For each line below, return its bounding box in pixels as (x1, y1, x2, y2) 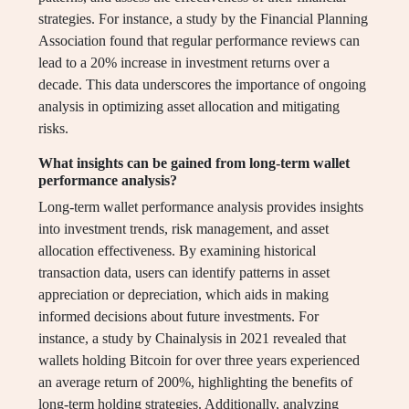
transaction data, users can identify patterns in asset (38, 265, 330, 281)
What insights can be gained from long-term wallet (38, 155, 350, 172)
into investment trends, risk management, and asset (38, 221, 329, 237)
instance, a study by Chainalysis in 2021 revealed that (38, 330, 346, 347)
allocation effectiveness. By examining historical (38, 243, 316, 259)
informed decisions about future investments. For (38, 309, 319, 325)
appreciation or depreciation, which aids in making (38, 287, 329, 303)
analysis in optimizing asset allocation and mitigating (38, 99, 340, 115)
